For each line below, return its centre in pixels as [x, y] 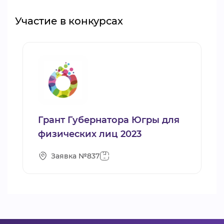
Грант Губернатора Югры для [109, 120]
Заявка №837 [75, 156]
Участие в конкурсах [69, 21]
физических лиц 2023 [90, 134]
